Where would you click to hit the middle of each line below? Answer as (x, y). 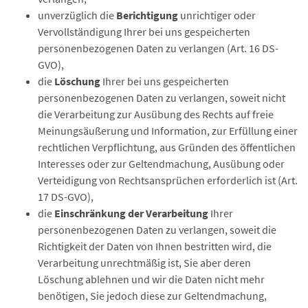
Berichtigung (147, 15)
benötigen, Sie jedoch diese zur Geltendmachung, (152, 296)
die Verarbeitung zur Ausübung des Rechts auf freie (156, 114)
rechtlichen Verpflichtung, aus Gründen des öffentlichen (167, 147)
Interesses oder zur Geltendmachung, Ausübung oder (161, 164)
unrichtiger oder (217, 15)
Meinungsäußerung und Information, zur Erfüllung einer (168, 131)
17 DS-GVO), (66, 197)
